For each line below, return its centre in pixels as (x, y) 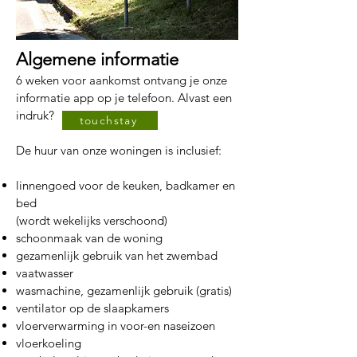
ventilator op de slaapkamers (92, 308)
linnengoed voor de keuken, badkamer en (126, 185)
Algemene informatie (97, 59)
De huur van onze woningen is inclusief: (119, 150)
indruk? (38, 115)
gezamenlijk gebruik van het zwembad (118, 255)
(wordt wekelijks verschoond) (92, 220)
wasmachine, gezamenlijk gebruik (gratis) (124, 290)
